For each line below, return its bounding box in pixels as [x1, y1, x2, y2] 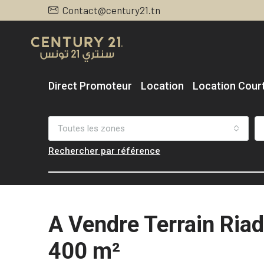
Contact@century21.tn [62, 4, 160, 16]
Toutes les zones [58, 123, 125, 134]
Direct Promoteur [48, 80, 132, 92]
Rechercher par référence [48, 146, 160, 156]
